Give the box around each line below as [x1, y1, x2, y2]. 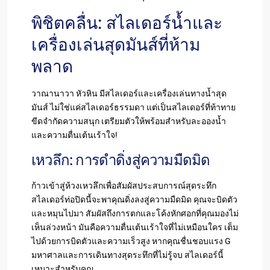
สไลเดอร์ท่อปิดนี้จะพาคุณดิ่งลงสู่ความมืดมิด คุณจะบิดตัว [31, 194, 237, 204]
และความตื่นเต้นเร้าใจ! [31, 130, 118, 140]
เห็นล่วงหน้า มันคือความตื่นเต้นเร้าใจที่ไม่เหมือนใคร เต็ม [31, 222, 238, 232]
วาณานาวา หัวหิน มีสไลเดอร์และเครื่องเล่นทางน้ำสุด [31, 88, 227, 98]
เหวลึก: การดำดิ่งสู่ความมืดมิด [31, 151, 210, 169]
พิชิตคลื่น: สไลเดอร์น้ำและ [31, 13, 222, 33]
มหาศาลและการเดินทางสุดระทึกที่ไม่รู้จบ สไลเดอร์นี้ [31, 250, 224, 260]
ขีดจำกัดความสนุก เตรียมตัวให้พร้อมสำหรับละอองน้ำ [31, 116, 226, 126]
